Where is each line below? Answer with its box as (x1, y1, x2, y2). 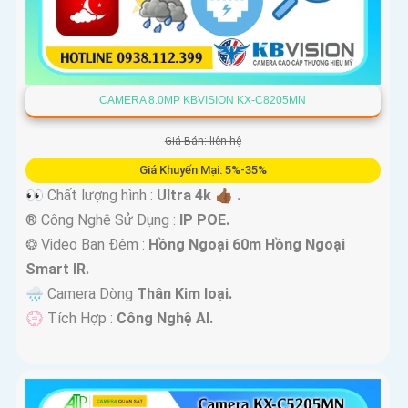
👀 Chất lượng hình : (25, 187, 157, 205)
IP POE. (179, 211, 229, 229)
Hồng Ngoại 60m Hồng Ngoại (148, 236, 345, 254)
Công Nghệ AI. (117, 310, 213, 328)
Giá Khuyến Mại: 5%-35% (138, 163, 267, 178)
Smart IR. (25, 260, 89, 279)
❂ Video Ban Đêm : (25, 236, 148, 254)
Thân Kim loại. (137, 285, 232, 303)
